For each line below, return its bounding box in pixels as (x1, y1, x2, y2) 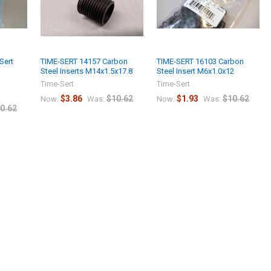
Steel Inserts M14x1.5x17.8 (41, 66, 133, 76)
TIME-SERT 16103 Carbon (157, 56, 244, 66)
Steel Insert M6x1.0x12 (157, 66, 235, 76)
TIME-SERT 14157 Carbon (41, 56, 128, 66)
